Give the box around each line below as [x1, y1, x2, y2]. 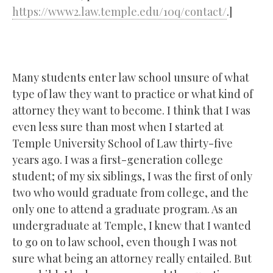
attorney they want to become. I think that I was [12, 102, 250, 118]
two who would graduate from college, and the [12, 185, 249, 200]
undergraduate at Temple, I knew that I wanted [12, 218, 251, 233]
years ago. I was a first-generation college [12, 152, 223, 167]
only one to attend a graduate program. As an [12, 201, 238, 216]
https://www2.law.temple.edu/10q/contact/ [12, 4, 227, 19]
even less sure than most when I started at [12, 119, 224, 134]
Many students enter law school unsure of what [12, 69, 249, 85]
